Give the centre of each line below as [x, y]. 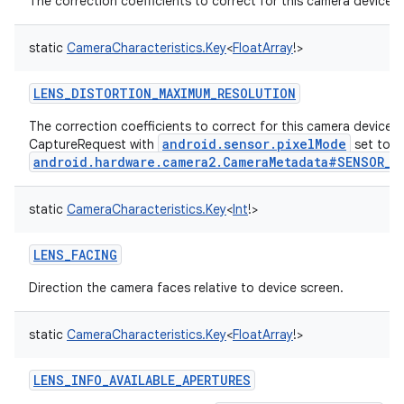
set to [371, 144]
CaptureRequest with [93, 144]
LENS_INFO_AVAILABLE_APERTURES [142, 380]
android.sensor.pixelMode [254, 144]
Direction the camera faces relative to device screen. [186, 288]
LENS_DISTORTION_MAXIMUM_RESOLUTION [165, 93]
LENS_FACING [75, 255]
